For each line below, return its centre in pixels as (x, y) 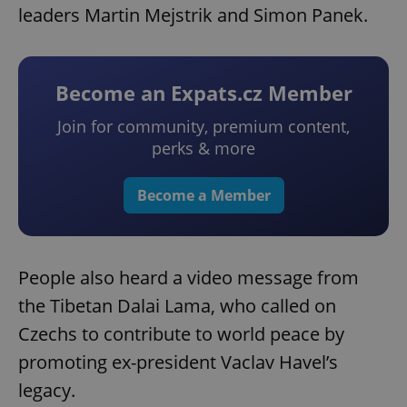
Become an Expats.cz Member (203, 93)
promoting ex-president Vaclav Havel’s (178, 362)
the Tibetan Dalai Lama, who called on (177, 306)
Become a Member (203, 196)
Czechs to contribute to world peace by (181, 334)
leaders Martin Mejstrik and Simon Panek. (193, 15)
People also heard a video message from (189, 278)
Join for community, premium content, (203, 127)
